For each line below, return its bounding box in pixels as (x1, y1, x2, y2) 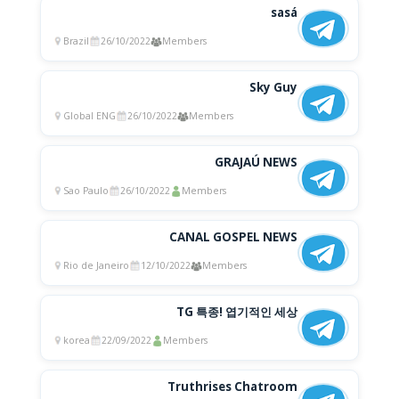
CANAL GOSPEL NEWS (169, 229, 298, 246)
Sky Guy (249, 79, 298, 96)
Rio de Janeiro (62, 259, 129, 273)
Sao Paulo (62, 184, 109, 198)
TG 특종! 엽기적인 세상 (176, 304, 298, 321)
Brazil (62, 35, 89, 48)
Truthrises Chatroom (167, 379, 298, 395)
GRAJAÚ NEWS (215, 154, 298, 171)
